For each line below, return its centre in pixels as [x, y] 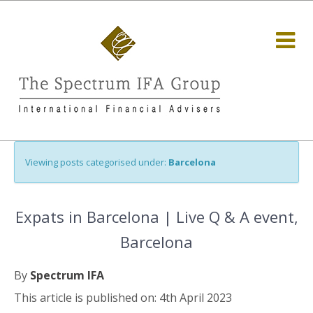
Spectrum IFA [67, 275]
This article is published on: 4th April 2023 [123, 298]
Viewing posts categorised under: [97, 162]
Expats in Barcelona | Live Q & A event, [156, 217]
